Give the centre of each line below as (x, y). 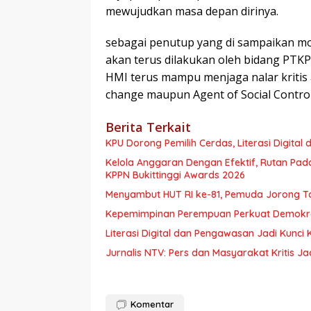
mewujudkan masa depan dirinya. (192, 11)
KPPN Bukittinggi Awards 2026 (177, 175)
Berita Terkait (148, 127)
